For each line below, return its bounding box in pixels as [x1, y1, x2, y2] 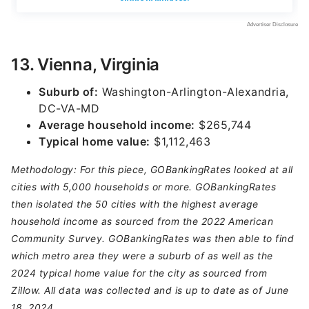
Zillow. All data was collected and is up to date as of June [11, 285, 289, 296]
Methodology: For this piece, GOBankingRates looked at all [11, 164, 293, 175]
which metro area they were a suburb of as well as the [11, 250, 273, 261]
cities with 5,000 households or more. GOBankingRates [11, 181, 276, 192]
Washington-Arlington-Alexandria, [98, 85, 289, 99]
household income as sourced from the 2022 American [11, 216, 273, 227]
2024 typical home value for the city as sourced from [11, 268, 267, 279]
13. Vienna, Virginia [11, 54, 159, 74]
